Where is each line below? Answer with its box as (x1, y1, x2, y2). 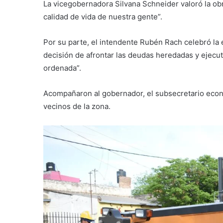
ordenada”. (43, 63, 81, 73)
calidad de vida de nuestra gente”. (43, 12, 162, 21)
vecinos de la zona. (43, 102, 111, 111)
